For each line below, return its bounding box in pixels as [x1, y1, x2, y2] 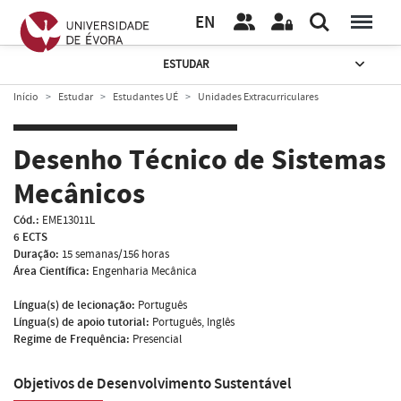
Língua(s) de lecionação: [13, 296, 135, 313]
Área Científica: [13, 262, 90, 279]
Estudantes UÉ [113, 90, 178, 104]
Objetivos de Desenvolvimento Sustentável [13, 372, 292, 394]
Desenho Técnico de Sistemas [13, 141, 386, 181]
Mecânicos [13, 175, 145, 215]
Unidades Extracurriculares [198, 90, 319, 104]
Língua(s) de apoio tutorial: [13, 313, 149, 330]
